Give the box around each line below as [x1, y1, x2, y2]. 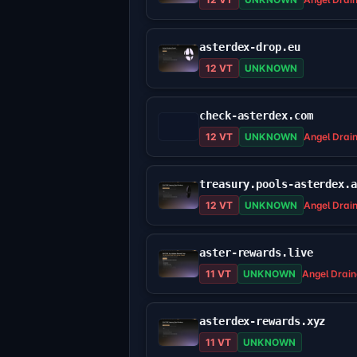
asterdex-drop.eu [199, 41, 300, 54]
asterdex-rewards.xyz [199, 315, 326, 328]
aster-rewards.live [199, 246, 313, 260]
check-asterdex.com [199, 109, 313, 123]
